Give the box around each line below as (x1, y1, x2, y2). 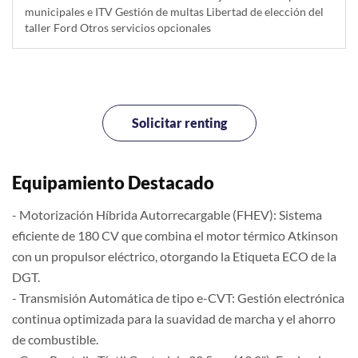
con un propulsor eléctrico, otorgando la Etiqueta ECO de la (12, 249, 336, 265)
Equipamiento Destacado (12, 172, 214, 194)
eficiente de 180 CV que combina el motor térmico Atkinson (12, 228, 338, 244)
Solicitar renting (131, 115, 227, 131)
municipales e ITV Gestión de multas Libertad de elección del (25, 5, 324, 19)
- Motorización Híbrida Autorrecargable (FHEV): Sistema (12, 207, 322, 223)
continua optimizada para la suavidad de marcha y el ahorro (12, 311, 336, 327)
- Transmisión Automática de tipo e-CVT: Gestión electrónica (12, 290, 344, 306)
